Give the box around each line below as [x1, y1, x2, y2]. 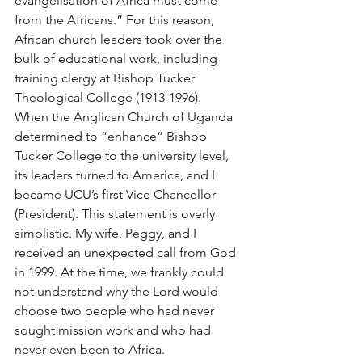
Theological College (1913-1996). [15, 90, 201, 106]
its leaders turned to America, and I [15, 167, 218, 183]
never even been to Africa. [15, 342, 168, 358]
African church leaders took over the [15, 32, 225, 48]
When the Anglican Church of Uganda [15, 109, 236, 125]
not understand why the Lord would [15, 284, 221, 300]
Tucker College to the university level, [15, 148, 232, 164]
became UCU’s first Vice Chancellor [15, 187, 219, 203]
